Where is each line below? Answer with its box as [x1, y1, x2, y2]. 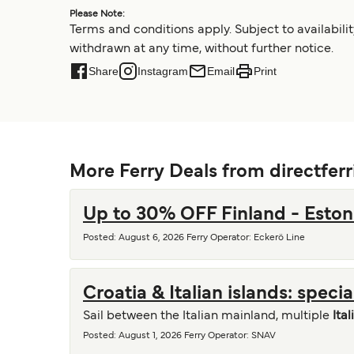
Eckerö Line [254, 234, 305, 242]
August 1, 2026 [119, 332, 182, 340]
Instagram [137, 65, 188, 77]
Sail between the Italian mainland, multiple [83, 311, 333, 322]
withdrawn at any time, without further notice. [70, 43, 333, 55]
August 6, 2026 [119, 234, 184, 242]
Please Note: [70, 10, 125, 18]
